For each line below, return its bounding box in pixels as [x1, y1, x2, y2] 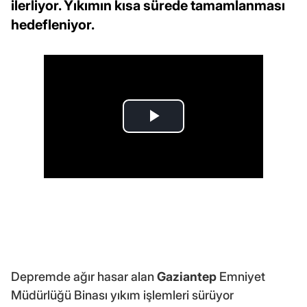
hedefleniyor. [11, 16, 95, 33]
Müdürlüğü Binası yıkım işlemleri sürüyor [11, 287, 234, 302]
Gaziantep [157, 269, 217, 284]
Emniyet [217, 269, 265, 284]
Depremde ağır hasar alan [11, 269, 157, 284]
